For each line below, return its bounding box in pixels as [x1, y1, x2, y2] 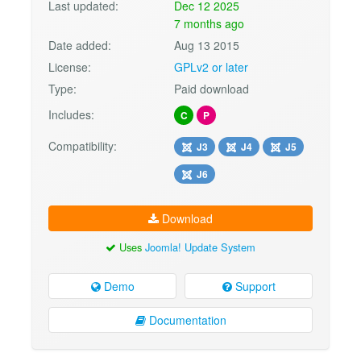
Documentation [145, 311, 226, 328]
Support [231, 277, 276, 294]
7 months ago [174, 15, 245, 32]
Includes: [48, 106, 94, 123]
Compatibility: [48, 138, 117, 155]
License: [48, 59, 91, 76]
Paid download [174, 81, 250, 98]
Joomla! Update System [145, 239, 255, 255]
